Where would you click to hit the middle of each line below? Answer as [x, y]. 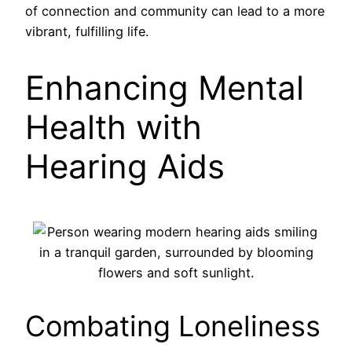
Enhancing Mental [165, 88]
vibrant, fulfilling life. [87, 31]
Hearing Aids [125, 167]
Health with [114, 127]
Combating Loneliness [173, 326]
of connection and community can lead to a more [175, 11]
